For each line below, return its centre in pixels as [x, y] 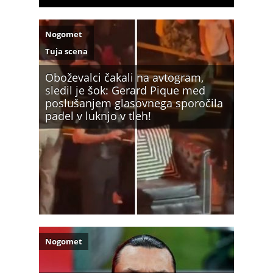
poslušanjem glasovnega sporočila [134, 103]
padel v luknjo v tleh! [98, 116]
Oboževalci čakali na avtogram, [124, 77]
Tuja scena [66, 51]
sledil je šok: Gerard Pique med [125, 90]
